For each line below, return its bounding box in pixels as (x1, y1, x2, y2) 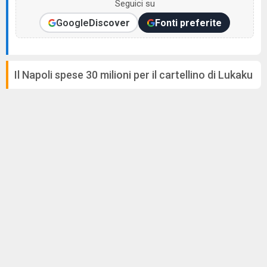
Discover (88, 17, 130, 29)
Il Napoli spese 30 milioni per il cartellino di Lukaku (14, 69, 253, 81)
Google (55, 17, 89, 29)
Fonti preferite (154, 17, 222, 29)
